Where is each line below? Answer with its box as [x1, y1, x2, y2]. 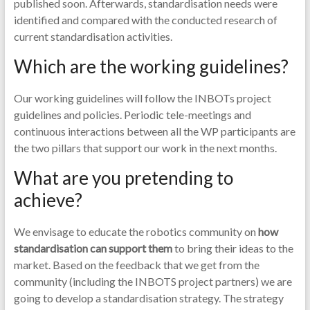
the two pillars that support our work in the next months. [13, 141, 277, 154]
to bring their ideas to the [174, 241, 293, 255]
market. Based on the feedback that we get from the [13, 258, 259, 271]
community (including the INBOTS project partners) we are [13, 275, 292, 288]
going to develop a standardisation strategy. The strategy [13, 291, 284, 304]
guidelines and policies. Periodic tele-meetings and [13, 108, 251, 121]
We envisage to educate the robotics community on [13, 225, 258, 238]
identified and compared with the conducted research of [13, 13, 277, 26]
